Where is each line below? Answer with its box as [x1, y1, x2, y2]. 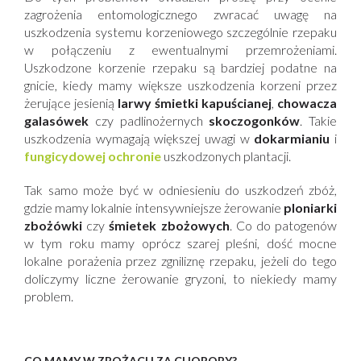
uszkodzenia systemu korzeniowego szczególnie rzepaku [24, 24, 337, 39]
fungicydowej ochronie [24, 148, 161, 164]
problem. [24, 288, 73, 304]
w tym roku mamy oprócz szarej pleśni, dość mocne [24, 235, 337, 251]
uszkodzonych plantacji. [161, 148, 291, 164]
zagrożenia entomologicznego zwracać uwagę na [24, 6, 337, 22]
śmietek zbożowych [109, 218, 230, 233]
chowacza [277, 95, 337, 110]
